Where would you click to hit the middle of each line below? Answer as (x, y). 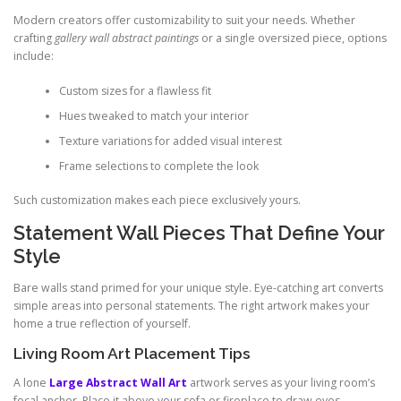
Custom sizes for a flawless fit (135, 90)
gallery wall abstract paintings (127, 38)
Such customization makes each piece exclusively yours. (157, 200)
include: (34, 56)
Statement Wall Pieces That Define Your (199, 233)
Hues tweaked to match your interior (154, 115)
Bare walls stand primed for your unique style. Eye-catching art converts (198, 288)
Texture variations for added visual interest (170, 141)
